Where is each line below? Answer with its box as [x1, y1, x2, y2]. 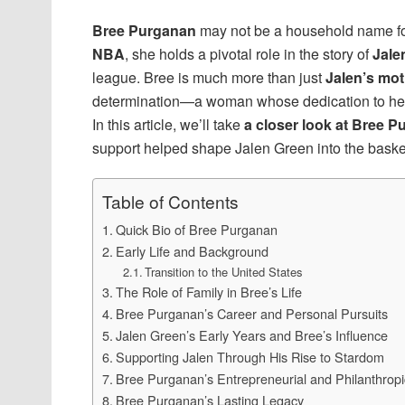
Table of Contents [102, 189, 239, 214]
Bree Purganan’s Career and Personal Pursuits [115, 303, 388, 323]
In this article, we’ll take [92, 113, 244, 135]
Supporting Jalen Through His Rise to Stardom [115, 346, 384, 366]
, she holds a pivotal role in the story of [125, 42, 369, 64]
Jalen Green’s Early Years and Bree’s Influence [115, 325, 388, 344]
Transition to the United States [145, 262, 303, 280]
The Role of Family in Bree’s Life [115, 281, 302, 301]
